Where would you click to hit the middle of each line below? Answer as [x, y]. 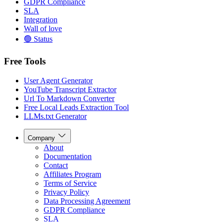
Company [41, 138]
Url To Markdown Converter [69, 98]
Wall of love [43, 29]
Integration [41, 20]
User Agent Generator [58, 80]
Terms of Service [70, 183]
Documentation [68, 156]
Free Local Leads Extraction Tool [76, 107]
